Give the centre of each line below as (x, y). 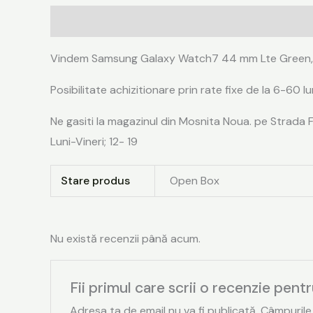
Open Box (195, 180)
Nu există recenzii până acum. (125, 238)
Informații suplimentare (176, 21)
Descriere (75, 21)
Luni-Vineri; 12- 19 (94, 141)
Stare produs (96, 180)
